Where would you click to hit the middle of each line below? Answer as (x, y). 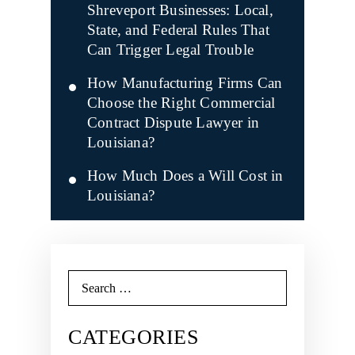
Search (84, 276)
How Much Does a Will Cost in (185, 176)
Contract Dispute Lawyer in (174, 122)
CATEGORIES (133, 337)
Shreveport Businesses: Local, (180, 10)
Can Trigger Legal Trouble (170, 50)
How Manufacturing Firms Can (185, 83)
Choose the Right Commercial (181, 103)
